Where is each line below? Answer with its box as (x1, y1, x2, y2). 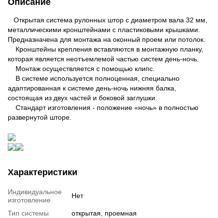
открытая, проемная (72, 209, 137, 217)
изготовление (8, 196, 51, 204)
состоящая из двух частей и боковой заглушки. (8, 93, 157, 102)
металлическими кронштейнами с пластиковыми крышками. (8, 25, 200, 34)
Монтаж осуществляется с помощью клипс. (8, 64, 155, 73)
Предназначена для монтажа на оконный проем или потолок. (8, 35, 205, 43)
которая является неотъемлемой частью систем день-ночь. (8, 54, 199, 63)
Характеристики (8, 167, 77, 177)
